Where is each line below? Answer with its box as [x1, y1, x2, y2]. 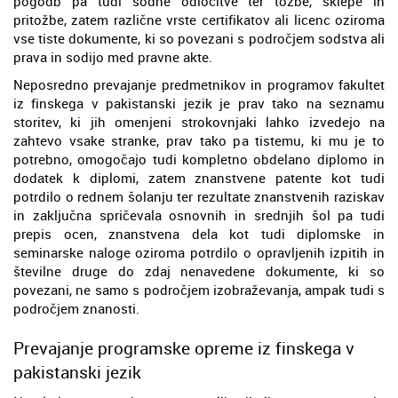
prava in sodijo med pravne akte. [13, 47, 212, 66]
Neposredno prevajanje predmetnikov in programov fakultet [13, 75, 385, 93]
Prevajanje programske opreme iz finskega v [13, 336, 354, 359]
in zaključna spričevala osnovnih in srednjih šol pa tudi [13, 205, 385, 224]
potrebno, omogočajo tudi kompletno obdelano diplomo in [13, 149, 385, 168]
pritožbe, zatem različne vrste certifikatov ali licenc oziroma [13, 10, 385, 28]
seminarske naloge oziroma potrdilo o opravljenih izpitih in [13, 243, 385, 261]
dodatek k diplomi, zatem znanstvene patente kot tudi [13, 168, 385, 187]
